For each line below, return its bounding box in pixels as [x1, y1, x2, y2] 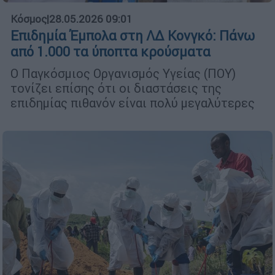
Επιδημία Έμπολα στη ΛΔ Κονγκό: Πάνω [10, 28, 255, 45]
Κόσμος [10, 12, 47, 26]
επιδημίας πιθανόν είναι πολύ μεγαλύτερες [10, 95, 255, 111]
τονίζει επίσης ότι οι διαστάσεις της [10, 80, 222, 96]
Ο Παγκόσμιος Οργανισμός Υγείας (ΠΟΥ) [10, 66, 236, 82]
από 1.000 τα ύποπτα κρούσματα [10, 44, 211, 61]
